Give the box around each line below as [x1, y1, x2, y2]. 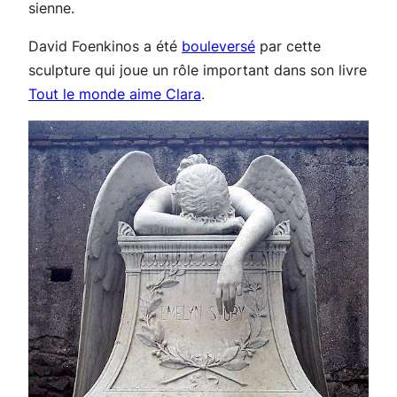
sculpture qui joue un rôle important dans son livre [28, 61, 367, 80]
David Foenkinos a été [28, 37, 182, 56]
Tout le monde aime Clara [28, 85, 201, 104]
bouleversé [182, 37, 255, 56]
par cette [255, 37, 321, 56]
